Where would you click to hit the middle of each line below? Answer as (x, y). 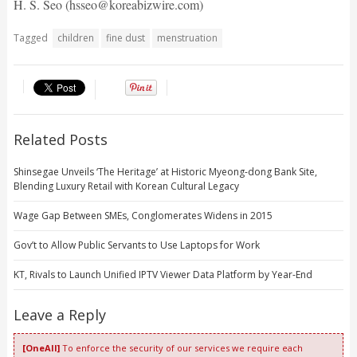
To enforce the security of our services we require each (181, 347)
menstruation (187, 37)
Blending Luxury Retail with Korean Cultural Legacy (126, 186)
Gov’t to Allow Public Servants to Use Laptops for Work (136, 245)
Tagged (30, 37)
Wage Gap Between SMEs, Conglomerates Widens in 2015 (143, 215)
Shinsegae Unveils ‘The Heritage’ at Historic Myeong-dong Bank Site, (165, 171)
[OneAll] (41, 347)
